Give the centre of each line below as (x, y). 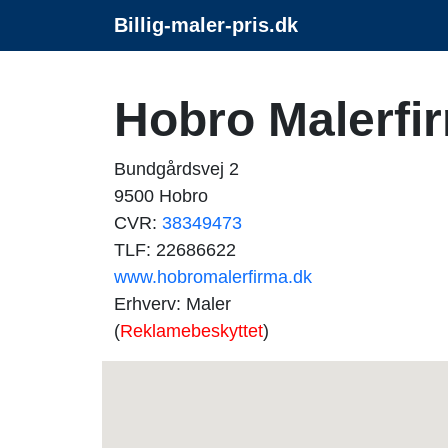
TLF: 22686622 (175, 250)
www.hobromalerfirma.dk (213, 277)
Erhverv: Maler (172, 304)
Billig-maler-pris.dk (206, 25)
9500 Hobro (161, 196)
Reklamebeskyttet (191, 331)
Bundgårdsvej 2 (176, 169)
